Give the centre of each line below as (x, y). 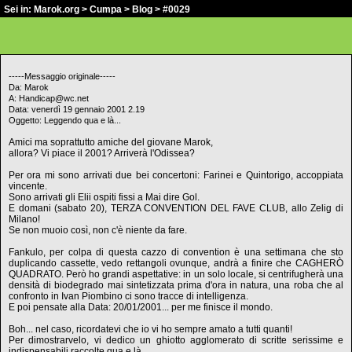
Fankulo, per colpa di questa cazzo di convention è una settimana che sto (176, 252)
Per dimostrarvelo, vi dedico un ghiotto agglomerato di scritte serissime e (176, 340)
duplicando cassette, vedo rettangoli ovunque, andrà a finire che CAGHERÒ (176, 263)
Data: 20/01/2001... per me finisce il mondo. (180, 307)
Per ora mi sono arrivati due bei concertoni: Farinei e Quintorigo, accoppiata (176, 175)
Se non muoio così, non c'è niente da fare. (98, 230)
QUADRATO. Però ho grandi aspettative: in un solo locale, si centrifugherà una (176, 274)
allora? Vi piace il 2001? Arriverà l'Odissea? (102, 153)
